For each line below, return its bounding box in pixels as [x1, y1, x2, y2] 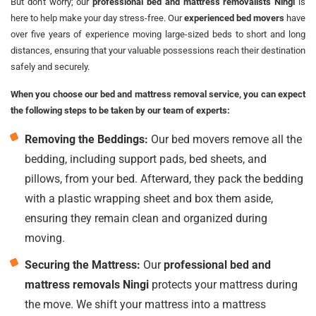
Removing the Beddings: [25, 132, 148, 146]
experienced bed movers [184, 12, 284, 23]
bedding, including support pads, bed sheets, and [25, 152, 267, 166]
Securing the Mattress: [25, 257, 140, 272]
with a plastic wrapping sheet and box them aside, [25, 191, 273, 205]
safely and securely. [11, 61, 90, 72]
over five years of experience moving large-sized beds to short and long [11, 28, 305, 39]
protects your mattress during [149, 277, 298, 291]
